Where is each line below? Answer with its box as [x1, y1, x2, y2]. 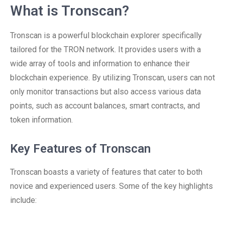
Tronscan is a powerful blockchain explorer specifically [10, 31, 202, 40]
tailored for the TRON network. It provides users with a [10, 45, 201, 54]
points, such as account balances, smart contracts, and [10, 101, 200, 110]
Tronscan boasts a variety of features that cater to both [10, 167, 202, 177]
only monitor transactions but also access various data [10, 87, 201, 96]
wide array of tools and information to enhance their [10, 59, 190, 68]
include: [10, 195, 37, 205]
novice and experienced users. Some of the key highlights [10, 181, 213, 191]
